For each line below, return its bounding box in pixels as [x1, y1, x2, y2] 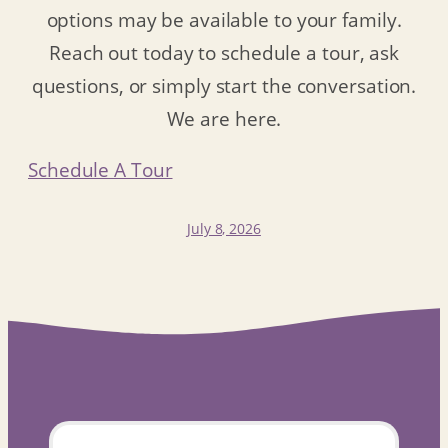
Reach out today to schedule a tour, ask [48, 39, 400, 65]
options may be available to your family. [46, 6, 402, 32]
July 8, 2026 [187, 219, 261, 239]
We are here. [166, 105, 282, 131]
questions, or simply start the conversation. [31, 72, 417, 98]
